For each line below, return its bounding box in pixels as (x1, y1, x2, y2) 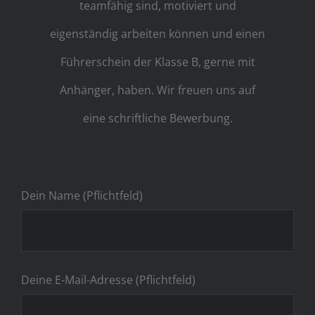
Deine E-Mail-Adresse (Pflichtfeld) (21, 271, 195, 288)
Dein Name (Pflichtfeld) (21, 187, 143, 203)
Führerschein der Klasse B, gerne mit (60, 53, 255, 70)
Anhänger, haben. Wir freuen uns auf (60, 82, 255, 98)
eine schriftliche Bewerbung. (82, 110, 233, 126)
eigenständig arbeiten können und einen (50, 25, 265, 41)
